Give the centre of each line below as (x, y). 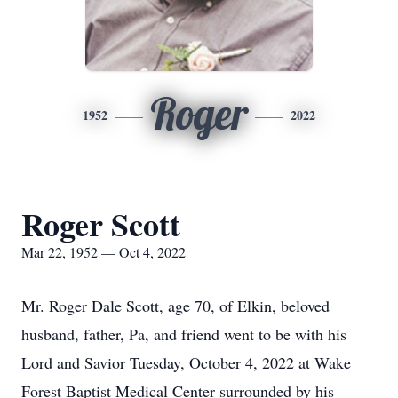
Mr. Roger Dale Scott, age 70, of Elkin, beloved (175, 306)
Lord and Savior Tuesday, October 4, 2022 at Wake (186, 362)
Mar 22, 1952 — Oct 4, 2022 (103, 252)
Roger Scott (101, 224)
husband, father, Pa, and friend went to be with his (184, 334)
